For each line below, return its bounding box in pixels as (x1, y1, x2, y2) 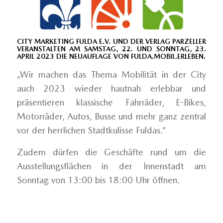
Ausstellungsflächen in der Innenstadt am (16, 160, 207, 171)
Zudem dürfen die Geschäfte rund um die (16, 146, 207, 157)
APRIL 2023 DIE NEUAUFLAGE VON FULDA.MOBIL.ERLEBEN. (16, 52, 206, 61)
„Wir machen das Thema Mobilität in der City (16, 69, 207, 80)
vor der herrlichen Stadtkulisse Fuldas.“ (16, 125, 166, 136)
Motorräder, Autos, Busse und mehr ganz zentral (16, 111, 207, 122)
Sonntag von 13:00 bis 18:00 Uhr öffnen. (16, 174, 180, 185)
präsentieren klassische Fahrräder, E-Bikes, (16, 97, 207, 108)
